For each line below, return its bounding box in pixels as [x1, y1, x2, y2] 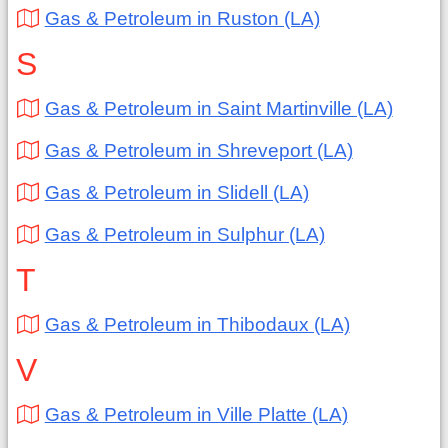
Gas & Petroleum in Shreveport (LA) [44, 140, 353, 161]
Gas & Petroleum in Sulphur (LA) [44, 224, 325, 245]
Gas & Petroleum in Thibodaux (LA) [44, 314, 350, 335]
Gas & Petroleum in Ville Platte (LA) [44, 404, 348, 425]
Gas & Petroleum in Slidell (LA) [44, 182, 309, 203]
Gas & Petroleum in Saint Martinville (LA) [44, 98, 393, 119]
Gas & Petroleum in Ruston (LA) [44, 8, 320, 29]
